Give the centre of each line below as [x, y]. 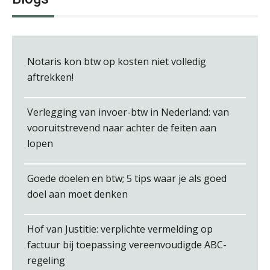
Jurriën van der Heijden [162, 221]
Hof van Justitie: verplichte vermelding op [120, 229]
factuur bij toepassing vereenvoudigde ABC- [127, 244]
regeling [46, 260]
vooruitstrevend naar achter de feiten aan [122, 127]
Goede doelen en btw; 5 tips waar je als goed [127, 178]
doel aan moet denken [77, 194]
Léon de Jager [141, 52]
